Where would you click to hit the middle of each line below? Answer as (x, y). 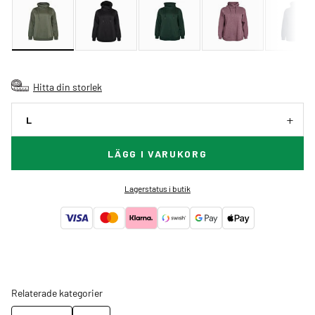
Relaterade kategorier (57, 293)
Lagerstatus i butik (157, 189)
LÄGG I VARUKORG (157, 154)
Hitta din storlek (67, 87)
